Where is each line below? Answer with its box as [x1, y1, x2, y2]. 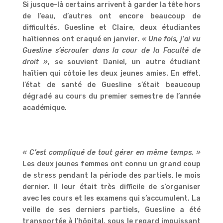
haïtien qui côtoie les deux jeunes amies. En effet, [22, 69, 201, 78]
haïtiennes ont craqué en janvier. [22, 34, 142, 43]
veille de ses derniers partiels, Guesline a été [22, 205, 201, 214]
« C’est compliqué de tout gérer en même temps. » [22, 148, 201, 157]
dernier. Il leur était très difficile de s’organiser [22, 182, 201, 191]
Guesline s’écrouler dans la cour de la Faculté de [22, 46, 201, 55]
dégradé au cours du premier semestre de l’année [22, 92, 201, 101]
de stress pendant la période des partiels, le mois [22, 171, 201, 180]
